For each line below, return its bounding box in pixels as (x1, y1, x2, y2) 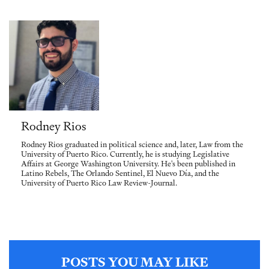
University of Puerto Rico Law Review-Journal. (21, 177, 177, 189)
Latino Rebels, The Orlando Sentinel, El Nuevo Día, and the (21, 168, 219, 179)
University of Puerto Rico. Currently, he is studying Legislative (21, 148, 229, 160)
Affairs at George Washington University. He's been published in (21, 158, 235, 169)
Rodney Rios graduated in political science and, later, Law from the (21, 139, 243, 150)
